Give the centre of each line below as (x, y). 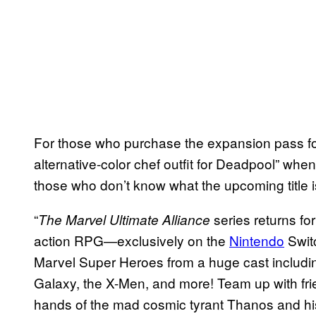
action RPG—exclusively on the (132, 240)
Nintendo (257, 240)
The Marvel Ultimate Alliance (124, 219)
